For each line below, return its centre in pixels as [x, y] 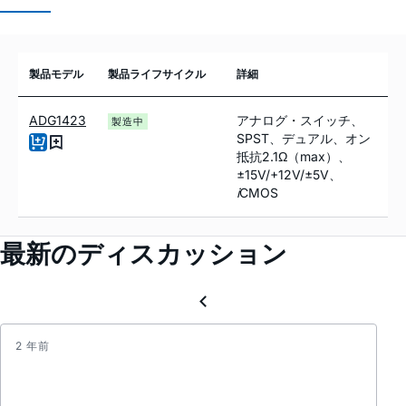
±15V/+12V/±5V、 [289, 175]
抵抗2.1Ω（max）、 [294, 157]
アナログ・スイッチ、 [300, 121]
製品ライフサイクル [157, 74]
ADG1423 [58, 121]
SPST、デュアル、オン [304, 139]
